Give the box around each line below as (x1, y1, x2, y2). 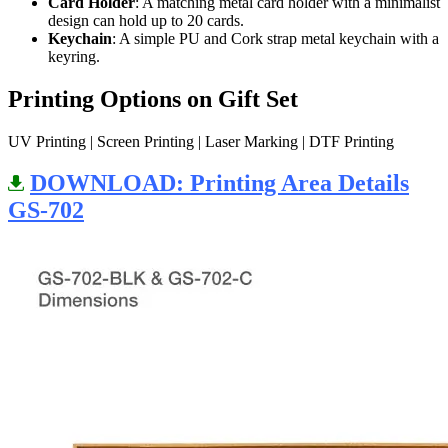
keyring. (48, 47, 100, 65)
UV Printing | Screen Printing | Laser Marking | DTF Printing (8, 132, 394, 150)
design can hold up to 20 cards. (48, 11, 244, 29)
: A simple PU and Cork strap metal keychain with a (112, 29, 439, 47)
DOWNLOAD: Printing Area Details (30, 170, 409, 197)
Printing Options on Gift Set (8, 85, 298, 112)
